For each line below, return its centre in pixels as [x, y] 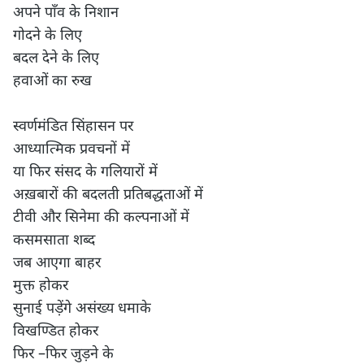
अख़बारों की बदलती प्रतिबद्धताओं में [108, 193]
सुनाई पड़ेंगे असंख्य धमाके [82, 307]
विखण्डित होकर [56, 330]
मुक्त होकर [41, 284]
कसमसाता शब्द [54, 239]
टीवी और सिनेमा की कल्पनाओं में [101, 216]
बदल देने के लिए [56, 57]
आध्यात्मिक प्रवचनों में [71, 148]
